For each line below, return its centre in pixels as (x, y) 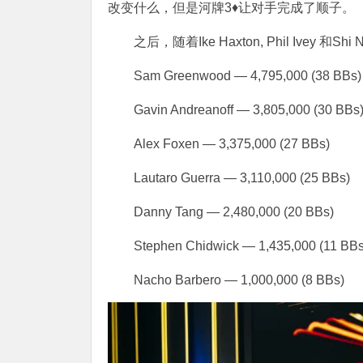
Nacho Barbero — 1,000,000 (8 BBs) (239, 280)
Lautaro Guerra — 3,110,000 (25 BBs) (242, 177)
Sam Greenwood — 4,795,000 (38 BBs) (248, 75)
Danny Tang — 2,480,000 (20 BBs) (234, 211)
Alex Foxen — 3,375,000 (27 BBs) (232, 143)
